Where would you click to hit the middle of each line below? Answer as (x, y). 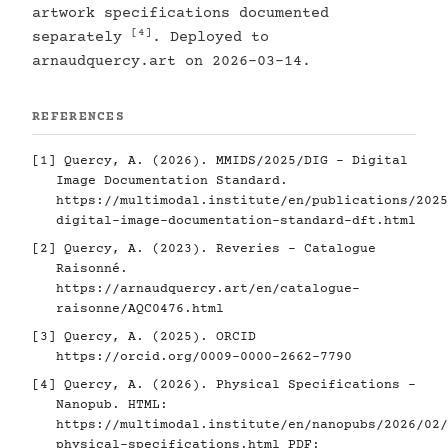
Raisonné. (92, 269)
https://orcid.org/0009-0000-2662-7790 (204, 357)
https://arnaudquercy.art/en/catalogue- (208, 289)
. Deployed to (210, 38)
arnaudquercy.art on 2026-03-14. (171, 62)
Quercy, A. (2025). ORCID (156, 337)
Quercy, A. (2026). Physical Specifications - (236, 385)
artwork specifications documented (180, 14)
